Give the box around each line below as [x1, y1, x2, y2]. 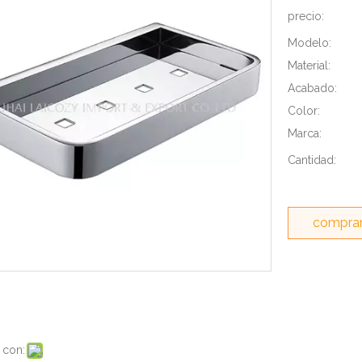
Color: [288, 104, 320, 117]
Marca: [288, 127, 322, 140]
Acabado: [288, 82, 337, 95]
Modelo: [288, 36, 331, 49]
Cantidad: [288, 154, 336, 166]
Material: [288, 59, 330, 72]
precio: [288, 10, 324, 23]
